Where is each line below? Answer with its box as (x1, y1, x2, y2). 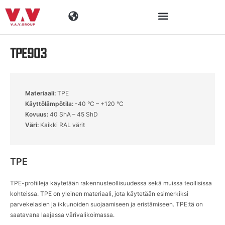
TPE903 (10, 44, 47, 61)
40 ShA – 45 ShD (50, 110, 98, 118)
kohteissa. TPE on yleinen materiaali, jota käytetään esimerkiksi (10, 190, 188, 197)
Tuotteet (96, 75, 129, 85)
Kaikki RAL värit (40, 121, 85, 129)
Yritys (101, 136, 124, 146)
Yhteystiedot (87, 197, 138, 207)
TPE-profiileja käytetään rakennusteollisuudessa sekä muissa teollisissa (10, 179, 212, 187)
